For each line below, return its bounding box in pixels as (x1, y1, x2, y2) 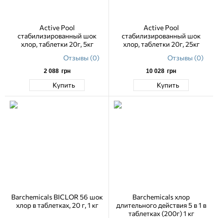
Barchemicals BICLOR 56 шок (11, 192, 103, 201)
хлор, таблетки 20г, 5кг (20, 39, 93, 48)
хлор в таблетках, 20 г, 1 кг (16, 200, 98, 209)
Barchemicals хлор (132, 192, 190, 201)
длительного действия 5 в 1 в (116, 200, 206, 209)
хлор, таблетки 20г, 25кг (123, 39, 200, 48)
